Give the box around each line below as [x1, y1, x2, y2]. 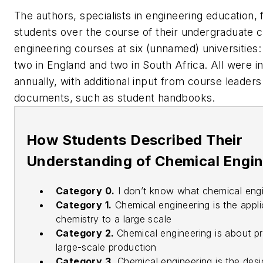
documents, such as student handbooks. [14, 91, 215, 104]
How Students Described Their [26, 131, 243, 149]
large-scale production [56, 241, 157, 254]
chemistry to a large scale [56, 213, 172, 225]
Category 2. [56, 227, 117, 240]
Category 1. [56, 199, 112, 211]
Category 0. [56, 185, 115, 197]
